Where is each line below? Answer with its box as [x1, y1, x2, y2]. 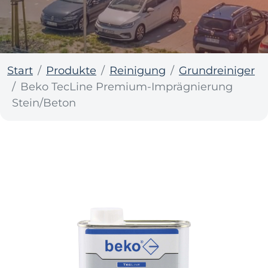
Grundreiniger [179, 64, 255, 77]
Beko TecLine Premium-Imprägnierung [20, 80, 233, 93]
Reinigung [109, 64, 166, 77]
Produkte [46, 64, 96, 77]
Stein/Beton [12, 96, 76, 109]
